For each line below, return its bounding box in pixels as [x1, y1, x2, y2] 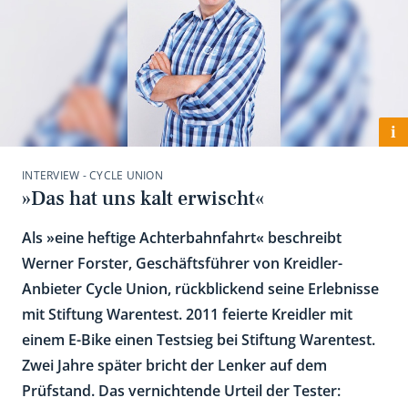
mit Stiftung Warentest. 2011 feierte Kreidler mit [22, 304, 352, 324]
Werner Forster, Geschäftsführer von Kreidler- [22, 253, 342, 273]
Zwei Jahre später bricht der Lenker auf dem [22, 355, 327, 375]
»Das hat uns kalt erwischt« [22, 186, 264, 211]
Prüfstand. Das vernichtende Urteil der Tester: [22, 381, 341, 401]
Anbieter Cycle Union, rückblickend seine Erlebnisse [22, 279, 379, 299]
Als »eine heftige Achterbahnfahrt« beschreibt [22, 228, 342, 248]
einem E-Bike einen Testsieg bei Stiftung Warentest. [22, 330, 375, 350]
